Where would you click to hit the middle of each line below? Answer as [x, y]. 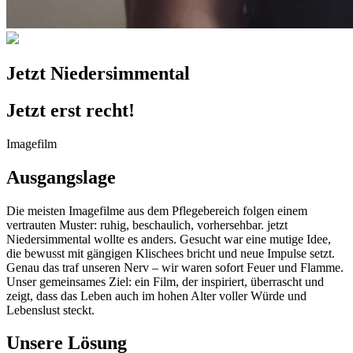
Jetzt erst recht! [71, 110]
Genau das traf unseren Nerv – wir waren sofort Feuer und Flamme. [175, 267]
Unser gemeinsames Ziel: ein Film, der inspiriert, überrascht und [165, 281]
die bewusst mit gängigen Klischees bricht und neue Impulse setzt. [171, 253]
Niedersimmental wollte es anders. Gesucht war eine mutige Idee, [169, 239]
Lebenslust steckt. [50, 310]
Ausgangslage [61, 177]
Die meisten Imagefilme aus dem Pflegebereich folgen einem [157, 210]
